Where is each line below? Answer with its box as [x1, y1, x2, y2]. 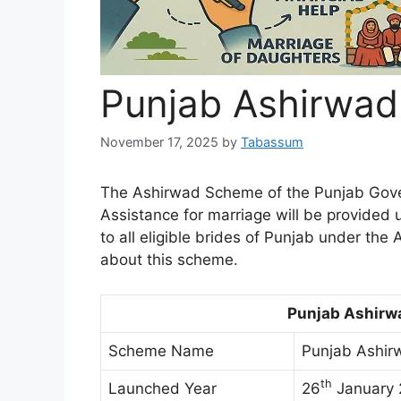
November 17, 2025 [100, 134, 218, 150]
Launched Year [108, 379, 217, 397]
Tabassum [241, 134, 303, 150]
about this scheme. [100, 251, 238, 269]
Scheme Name [108, 341, 214, 360]
